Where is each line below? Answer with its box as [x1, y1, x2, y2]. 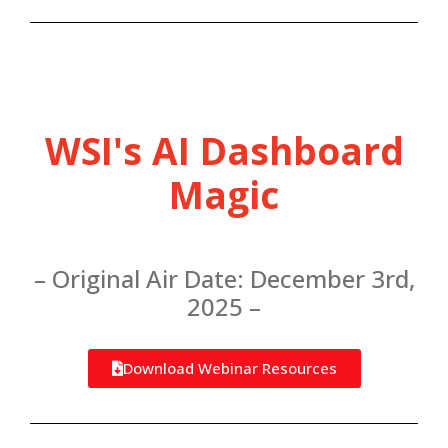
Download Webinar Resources [122, 358, 337, 378]
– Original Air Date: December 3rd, [33, 262, 415, 295]
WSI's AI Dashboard [44, 125, 404, 176]
